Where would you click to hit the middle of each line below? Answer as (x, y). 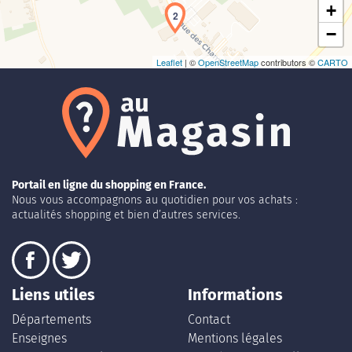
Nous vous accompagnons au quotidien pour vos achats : (155, 200)
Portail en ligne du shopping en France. (109, 185)
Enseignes (39, 339)
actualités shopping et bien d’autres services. (126, 215)
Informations (235, 295)
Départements (51, 320)
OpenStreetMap (228, 62)
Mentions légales (235, 339)
